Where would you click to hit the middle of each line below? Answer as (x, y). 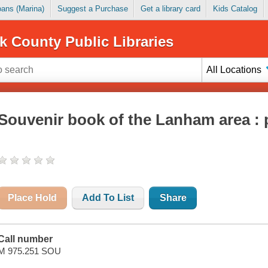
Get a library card (170, 9)
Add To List (108, 198)
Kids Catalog (235, 9)
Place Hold (33, 198)
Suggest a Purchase (92, 9)
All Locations (234, 69)
